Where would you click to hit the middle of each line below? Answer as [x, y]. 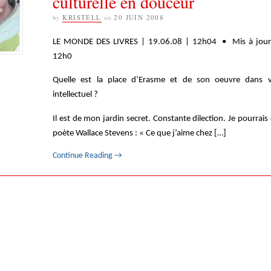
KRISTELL [82, 17]
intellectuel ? [75, 95]
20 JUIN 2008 [139, 17]
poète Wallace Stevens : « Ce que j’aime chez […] [139, 133]
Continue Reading [83, 155]
